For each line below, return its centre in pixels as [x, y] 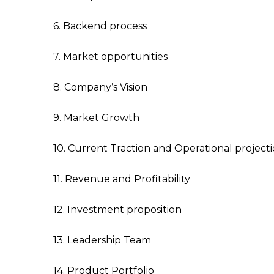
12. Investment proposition [117, 209]
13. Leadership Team [102, 240]
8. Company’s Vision [100, 87]
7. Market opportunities [110, 57]
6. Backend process [100, 26]
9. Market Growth [96, 118]
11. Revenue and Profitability [122, 179]
